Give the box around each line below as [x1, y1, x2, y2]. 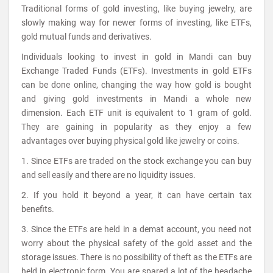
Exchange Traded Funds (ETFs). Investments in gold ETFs [21, 66, 252, 76]
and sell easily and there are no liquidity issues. [21, 170, 196, 180]
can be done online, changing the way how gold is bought [21, 80, 252, 90]
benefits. [21, 204, 54, 214]
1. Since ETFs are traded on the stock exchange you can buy [21, 156, 252, 166]
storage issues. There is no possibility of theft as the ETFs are [21, 252, 252, 262]
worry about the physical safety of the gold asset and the [21, 238, 252, 248]
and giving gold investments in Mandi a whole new [21, 94, 252, 104]
